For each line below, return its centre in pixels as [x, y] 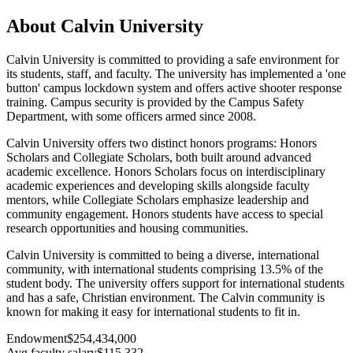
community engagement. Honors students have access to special [165, 214]
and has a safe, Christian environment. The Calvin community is [165, 298]
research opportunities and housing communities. [127, 229]
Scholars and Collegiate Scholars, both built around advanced [159, 158]
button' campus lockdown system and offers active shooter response [174, 88]
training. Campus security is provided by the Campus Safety [155, 102]
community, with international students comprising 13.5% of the [165, 269]
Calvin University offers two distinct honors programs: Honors [162, 143]
